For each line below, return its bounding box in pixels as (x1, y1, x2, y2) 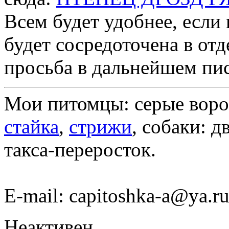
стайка (4, 115, 59, 138)
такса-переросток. (4, 138, 156, 161)
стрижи (69, 115, 132, 138)
